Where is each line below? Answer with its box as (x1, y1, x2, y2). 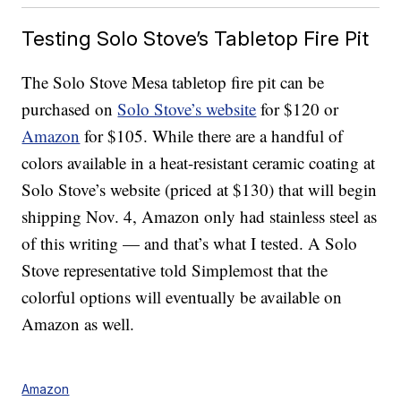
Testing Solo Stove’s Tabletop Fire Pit (21, 26, 370, 51)
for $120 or (256, 98, 339, 121)
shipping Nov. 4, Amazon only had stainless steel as (21, 205, 378, 228)
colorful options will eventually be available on (21, 286, 343, 309)
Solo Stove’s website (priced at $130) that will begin (21, 178, 378, 201)
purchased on (21, 98, 118, 121)
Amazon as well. (21, 312, 135, 336)
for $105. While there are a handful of (80, 124, 344, 148)
